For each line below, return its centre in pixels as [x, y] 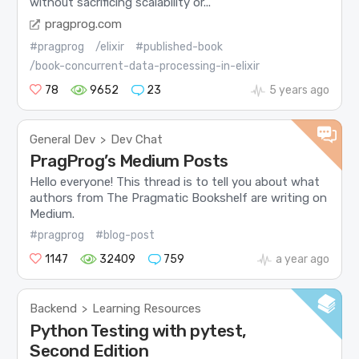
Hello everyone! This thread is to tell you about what [175, 182]
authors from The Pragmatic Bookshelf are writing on [179, 198]
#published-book [179, 46]
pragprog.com [84, 24]
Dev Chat [137, 139]
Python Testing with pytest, [138, 330]
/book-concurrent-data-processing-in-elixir [145, 66]
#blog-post [125, 236]
